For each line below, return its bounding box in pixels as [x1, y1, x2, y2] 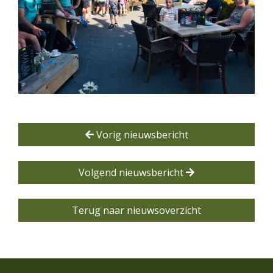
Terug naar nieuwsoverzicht [72, 203, 201, 217]
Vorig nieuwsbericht [93, 127, 188, 141]
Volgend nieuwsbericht [79, 165, 186, 179]
